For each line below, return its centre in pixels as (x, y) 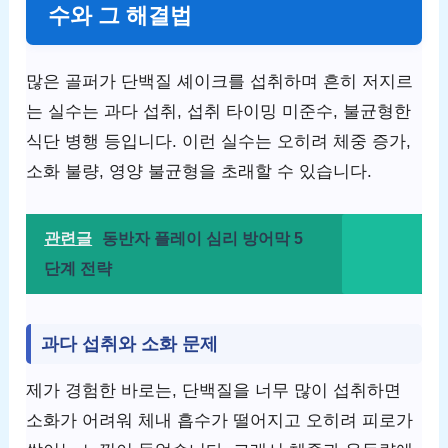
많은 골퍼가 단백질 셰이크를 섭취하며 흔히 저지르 (220, 81)
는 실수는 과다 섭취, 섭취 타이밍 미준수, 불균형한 (219, 111)
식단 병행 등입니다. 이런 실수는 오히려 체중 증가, (219, 141)
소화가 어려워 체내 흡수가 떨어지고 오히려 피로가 (220, 420)
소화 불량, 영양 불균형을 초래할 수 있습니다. (199, 171)
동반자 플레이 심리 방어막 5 (203, 238)
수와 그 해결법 (120, 15)
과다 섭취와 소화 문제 (130, 343)
